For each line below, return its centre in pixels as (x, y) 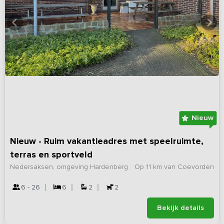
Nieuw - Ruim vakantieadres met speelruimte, (107, 141)
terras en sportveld (51, 155)
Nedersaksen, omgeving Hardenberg (69, 167)
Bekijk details (180, 208)
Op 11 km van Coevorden (174, 167)
